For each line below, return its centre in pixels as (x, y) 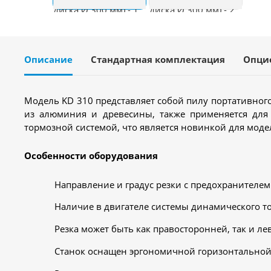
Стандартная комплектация (158, 60)
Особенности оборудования (91, 156)
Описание (48, 60)
